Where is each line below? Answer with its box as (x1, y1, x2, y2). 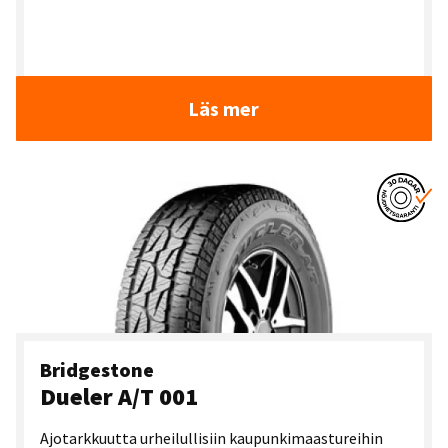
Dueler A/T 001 (39, 381, 198, 413)
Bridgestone (39, 357, 154, 383)
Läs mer (188, 96, 260, 122)
